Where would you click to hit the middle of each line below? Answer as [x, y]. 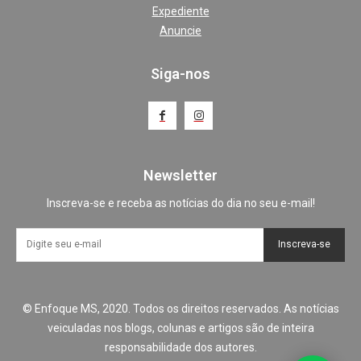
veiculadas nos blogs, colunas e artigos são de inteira [180, 328]
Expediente [180, 11]
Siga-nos [180, 73]
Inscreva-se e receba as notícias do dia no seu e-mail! [180, 203]
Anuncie [180, 30]
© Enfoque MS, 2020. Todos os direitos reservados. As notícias [180, 308]
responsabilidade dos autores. [180, 347]
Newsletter [180, 175]
